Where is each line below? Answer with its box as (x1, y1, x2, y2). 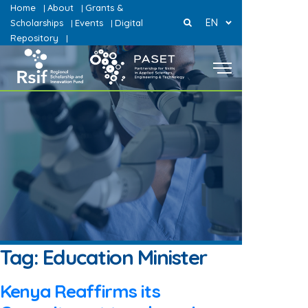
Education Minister (42, 244, 207, 270)
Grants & (85, 2, 123, 13)
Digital (115, 17, 143, 28)
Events (75, 17, 103, 28)
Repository (10, 32, 58, 43)
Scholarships (10, 17, 63, 28)
